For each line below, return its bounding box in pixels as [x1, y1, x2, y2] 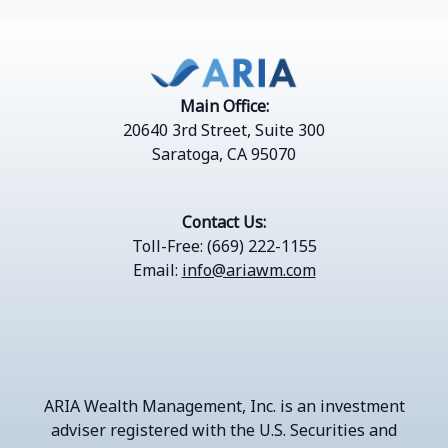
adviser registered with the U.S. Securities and [51, 419, 397, 441]
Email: [132, 259, 182, 281]
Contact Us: [182, 211, 266, 233]
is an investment [279, 395, 405, 417]
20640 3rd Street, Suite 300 [123, 119, 325, 141]
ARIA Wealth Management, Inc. [43, 395, 276, 417]
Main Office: [179, 95, 269, 117]
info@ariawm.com [181, 259, 316, 281]
